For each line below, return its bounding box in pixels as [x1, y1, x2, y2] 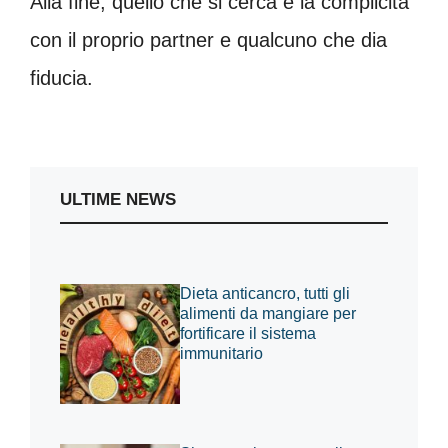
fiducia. [30, 67, 93, 89]
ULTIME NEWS [60, 190, 176, 209]
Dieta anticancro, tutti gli [180, 285, 350, 302]
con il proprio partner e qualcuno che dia [30, 29, 387, 51]
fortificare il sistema [180, 325, 316, 342]
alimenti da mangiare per [180, 305, 356, 322]
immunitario [180, 345, 263, 362]
